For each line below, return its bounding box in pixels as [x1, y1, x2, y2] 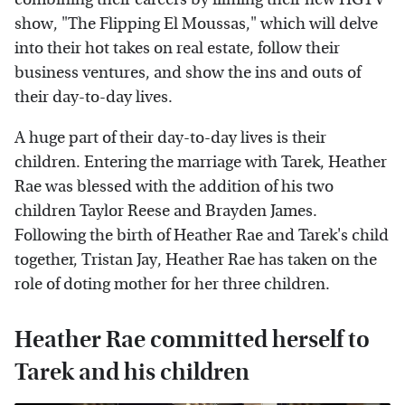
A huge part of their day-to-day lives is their [14, 127, 326, 147]
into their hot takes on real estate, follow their [14, 38, 340, 58]
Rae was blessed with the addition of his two [14, 176, 334, 196]
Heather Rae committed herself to [14, 325, 370, 353]
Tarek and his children [14, 357, 250, 386]
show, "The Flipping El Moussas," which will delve [14, 14, 378, 33]
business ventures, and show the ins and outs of [14, 62, 361, 82]
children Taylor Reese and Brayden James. [14, 201, 317, 221]
